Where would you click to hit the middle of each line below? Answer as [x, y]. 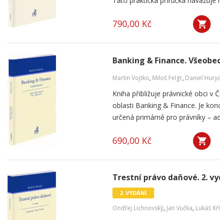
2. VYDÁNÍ [133, 193]
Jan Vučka [179, 208]
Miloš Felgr [167, 78]
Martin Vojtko [131, 78]
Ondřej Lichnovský [138, 208]
